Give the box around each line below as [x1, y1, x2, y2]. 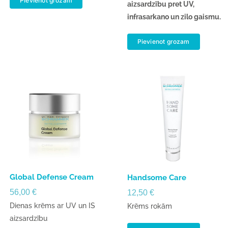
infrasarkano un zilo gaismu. [127, 12, 221, 21]
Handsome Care [127, 173, 186, 183]
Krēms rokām [127, 202, 172, 211]
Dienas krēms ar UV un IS [10, 202, 96, 210]
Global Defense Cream [10, 173, 94, 182]
